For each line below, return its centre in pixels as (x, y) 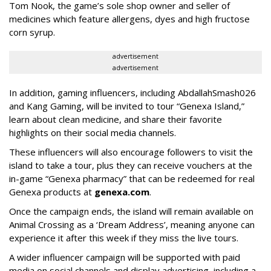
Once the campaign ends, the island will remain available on (131, 211)
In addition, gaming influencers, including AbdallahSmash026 (132, 93)
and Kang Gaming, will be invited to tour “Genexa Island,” (127, 106)
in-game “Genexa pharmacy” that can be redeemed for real (132, 179)
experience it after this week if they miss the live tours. (124, 238)
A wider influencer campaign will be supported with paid (125, 257)
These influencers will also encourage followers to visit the (131, 152)
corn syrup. (33, 32)
